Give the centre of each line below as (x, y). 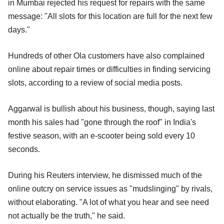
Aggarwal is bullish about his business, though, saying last (111, 108)
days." (19, 29)
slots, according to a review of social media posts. (95, 82)
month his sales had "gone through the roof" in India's (102, 122)
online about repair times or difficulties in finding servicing (109, 69)
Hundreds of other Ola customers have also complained (106, 55)
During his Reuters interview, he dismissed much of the (105, 175)
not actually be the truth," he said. (66, 215)
